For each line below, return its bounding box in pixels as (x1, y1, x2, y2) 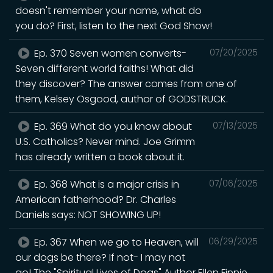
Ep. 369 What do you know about (32, 119, 193, 133)
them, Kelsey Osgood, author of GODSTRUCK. (15, 91, 228, 106)
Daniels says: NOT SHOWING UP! (15, 207, 161, 222)
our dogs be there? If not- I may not (15, 250, 185, 264)
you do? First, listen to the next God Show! (15, 18, 212, 33)
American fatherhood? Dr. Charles (15, 192, 176, 207)
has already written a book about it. (15, 149, 185, 164)
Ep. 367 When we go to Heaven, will (32, 235, 199, 249)
